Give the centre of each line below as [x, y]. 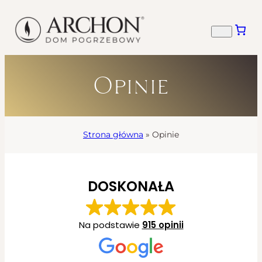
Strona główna [113, 134]
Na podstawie [110, 225]
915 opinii [163, 225]
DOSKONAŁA [131, 186]
